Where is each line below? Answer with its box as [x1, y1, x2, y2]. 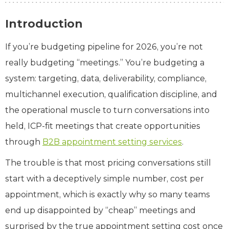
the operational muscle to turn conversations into [5, 105, 210, 115]
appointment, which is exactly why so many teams [5, 189, 210, 199]
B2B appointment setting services [42, 136, 182, 147]
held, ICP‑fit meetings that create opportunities [5, 121, 200, 131]
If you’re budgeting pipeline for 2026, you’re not [5, 41, 203, 52]
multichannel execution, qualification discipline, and [5, 89, 217, 99]
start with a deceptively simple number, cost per [5, 173, 204, 184]
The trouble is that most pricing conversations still [5, 157, 211, 168]
